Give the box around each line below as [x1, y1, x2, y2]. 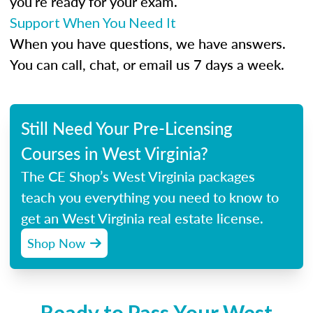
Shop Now [27, 234, 85, 252]
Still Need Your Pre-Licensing [21, 116, 233, 140]
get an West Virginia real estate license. [21, 208, 263, 228]
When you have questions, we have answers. [10, 34, 286, 53]
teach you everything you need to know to [21, 187, 279, 207]
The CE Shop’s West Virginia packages [21, 166, 255, 186]
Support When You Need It [10, 14, 176, 31]
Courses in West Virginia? [21, 141, 208, 165]
